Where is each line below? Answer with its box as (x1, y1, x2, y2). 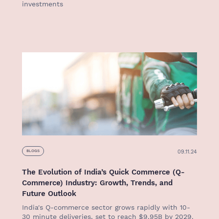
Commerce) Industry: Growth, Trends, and (22, 178, 173, 187)
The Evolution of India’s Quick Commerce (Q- (22, 168, 185, 176)
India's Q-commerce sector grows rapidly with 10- (22, 203, 190, 211)
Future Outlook (22, 189, 76, 198)
